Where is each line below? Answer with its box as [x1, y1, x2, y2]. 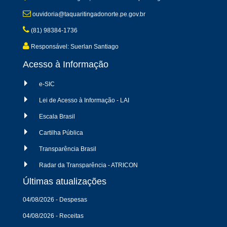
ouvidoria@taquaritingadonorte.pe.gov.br [31, 10, 145, 18]
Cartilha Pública [39, 129, 83, 136]
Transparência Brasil [39, 145, 96, 153]
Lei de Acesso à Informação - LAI [39, 96, 129, 104]
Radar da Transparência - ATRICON [39, 161, 138, 169]
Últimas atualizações [23, 176, 106, 186]
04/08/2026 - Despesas [23, 196, 87, 203]
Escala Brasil [39, 112, 75, 120]
